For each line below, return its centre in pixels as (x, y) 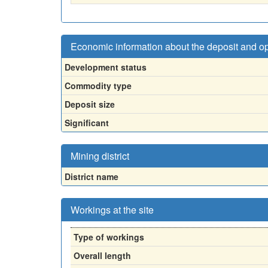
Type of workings (109, 237)
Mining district (100, 156)
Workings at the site (112, 209)
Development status (106, 67)
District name (92, 176)
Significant (87, 122)
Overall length (102, 255)
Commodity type (98, 85)
